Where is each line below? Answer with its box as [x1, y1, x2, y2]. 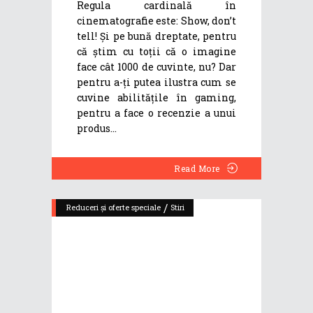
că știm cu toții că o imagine [77, 45, 236, 59]
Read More [174, 163, 220, 175]
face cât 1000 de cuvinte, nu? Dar [77, 60, 236, 74]
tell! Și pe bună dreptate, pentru [77, 29, 236, 43]
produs [77, 122, 110, 136]
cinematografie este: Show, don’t [77, 14, 236, 28]
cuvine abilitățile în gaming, [77, 91, 236, 105]
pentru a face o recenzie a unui [77, 106, 236, 120]
